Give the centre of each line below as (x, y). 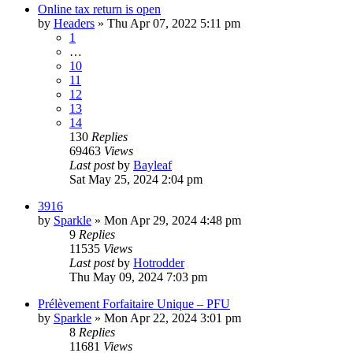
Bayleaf (152, 165)
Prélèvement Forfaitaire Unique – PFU (134, 304)
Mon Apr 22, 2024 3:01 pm (173, 318)
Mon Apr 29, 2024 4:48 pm (173, 221)
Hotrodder (159, 263)
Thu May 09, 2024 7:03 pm (138, 277)
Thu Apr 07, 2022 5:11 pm (174, 24)
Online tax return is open (99, 9)
